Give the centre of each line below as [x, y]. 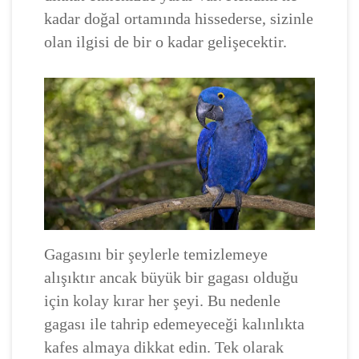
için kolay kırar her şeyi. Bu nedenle [162, 300]
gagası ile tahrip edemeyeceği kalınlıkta [174, 323]
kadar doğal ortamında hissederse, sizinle [179, 18]
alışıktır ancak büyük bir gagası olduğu [171, 277]
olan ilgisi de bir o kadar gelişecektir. [165, 42]
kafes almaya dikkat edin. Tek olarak [164, 347]
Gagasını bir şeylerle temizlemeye [156, 254]
